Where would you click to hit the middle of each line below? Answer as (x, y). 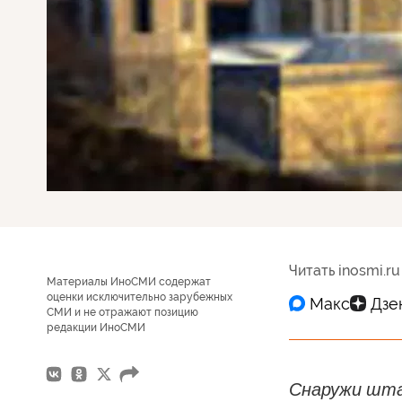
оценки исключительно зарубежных (140, 297)
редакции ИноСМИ (96, 328)
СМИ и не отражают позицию (122, 312)
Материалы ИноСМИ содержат (129, 282)
